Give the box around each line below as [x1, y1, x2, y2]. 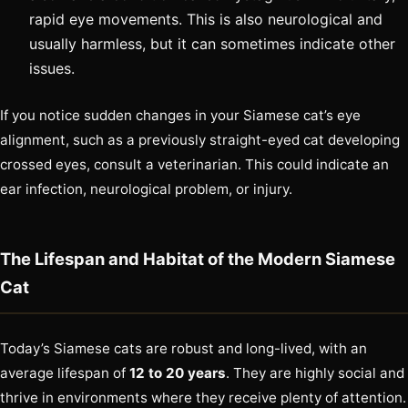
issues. [29, 59, 75, 78]
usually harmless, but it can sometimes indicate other [29, 35, 395, 54]
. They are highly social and [226, 364, 404, 382]
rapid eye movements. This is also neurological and [29, 10, 382, 29]
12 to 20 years [129, 364, 226, 382]
